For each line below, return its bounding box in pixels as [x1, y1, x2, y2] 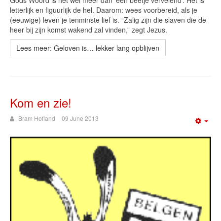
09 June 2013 [62, 114, 99, 123]
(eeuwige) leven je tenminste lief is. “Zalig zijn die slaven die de [10, 15, 206, 25]
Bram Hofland [18, 114, 55, 123]
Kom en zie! [10, 94, 72, 111]
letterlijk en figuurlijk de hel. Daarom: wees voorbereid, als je [10, 5, 197, 15]
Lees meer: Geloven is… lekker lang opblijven [16, 43, 159, 53]
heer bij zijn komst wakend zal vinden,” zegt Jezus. [10, 25, 167, 35]
